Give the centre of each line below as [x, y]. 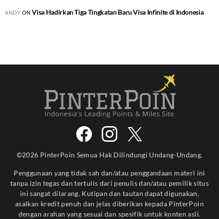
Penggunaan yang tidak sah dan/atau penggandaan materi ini [109, 173]
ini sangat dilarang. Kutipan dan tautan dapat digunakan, [109, 193]
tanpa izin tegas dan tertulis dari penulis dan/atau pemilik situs [109, 183]
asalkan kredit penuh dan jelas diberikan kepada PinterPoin [109, 204]
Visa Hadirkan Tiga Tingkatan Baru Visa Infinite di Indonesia [118, 12]
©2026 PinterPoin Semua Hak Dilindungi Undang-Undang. [109, 155]
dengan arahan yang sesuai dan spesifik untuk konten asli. [109, 214]
